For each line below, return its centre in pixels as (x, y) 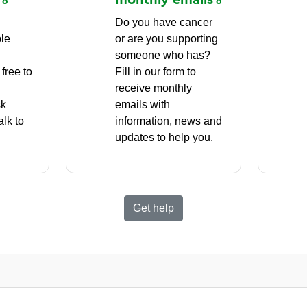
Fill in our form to (156, 71)
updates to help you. (164, 137)
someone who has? (163, 55)
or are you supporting (167, 38)
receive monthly (154, 88)
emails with (143, 104)
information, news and (169, 121)
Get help (153, 208)
